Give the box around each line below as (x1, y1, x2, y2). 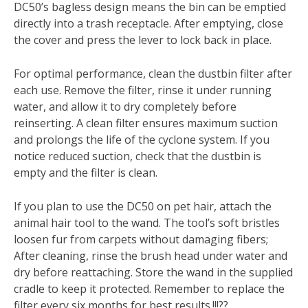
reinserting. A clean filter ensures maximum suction (14, 115, 278, 131)
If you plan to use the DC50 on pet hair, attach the (14, 199, 272, 214)
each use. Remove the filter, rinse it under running (14, 82, 272, 98)
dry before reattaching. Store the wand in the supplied (14, 265, 293, 280)
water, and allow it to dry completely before (14, 99, 236, 115)
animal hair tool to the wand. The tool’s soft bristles (14, 215, 280, 231)
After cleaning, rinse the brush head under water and (14, 248, 287, 264)
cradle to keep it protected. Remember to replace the (14, 281, 285, 297)
